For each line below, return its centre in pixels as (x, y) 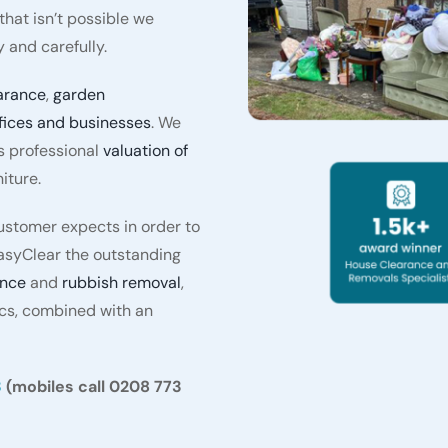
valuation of (145, 151)
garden (78, 95)
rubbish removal (121, 283)
